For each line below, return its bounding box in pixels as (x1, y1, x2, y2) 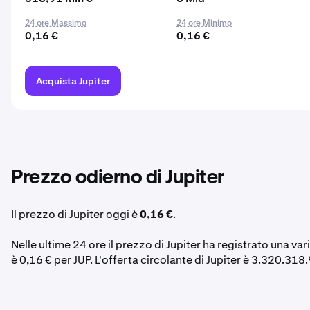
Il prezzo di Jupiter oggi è (11, 207, 140, 221)
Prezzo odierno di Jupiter (11, 168, 224, 188)
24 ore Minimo (176, 17, 232, 28)
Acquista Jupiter (36, 75, 110, 87)
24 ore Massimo (25, 17, 86, 28)
